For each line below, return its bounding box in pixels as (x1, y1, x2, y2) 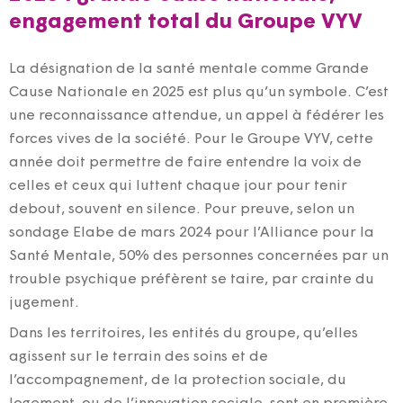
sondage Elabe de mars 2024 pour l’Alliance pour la (9, 225, 374, 240)
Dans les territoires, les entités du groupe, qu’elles (9, 326, 358, 341)
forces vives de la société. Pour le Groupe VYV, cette (9, 131, 373, 147)
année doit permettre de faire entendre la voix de (9, 155, 362, 170)
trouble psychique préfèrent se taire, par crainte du (9, 272, 374, 287)
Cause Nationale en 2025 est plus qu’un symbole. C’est (9, 85, 389, 100)
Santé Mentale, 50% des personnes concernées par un (9, 248, 389, 264)
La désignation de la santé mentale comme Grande (9, 61, 369, 76)
